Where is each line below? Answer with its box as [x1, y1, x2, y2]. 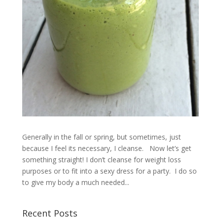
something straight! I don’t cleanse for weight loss [22, 154, 181, 164]
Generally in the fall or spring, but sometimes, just [22, 132, 181, 142]
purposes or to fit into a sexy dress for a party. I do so [22, 166, 197, 176]
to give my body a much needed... [22, 177, 129, 187]
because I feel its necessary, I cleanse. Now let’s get [22, 143, 191, 153]
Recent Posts [22, 207, 77, 219]
